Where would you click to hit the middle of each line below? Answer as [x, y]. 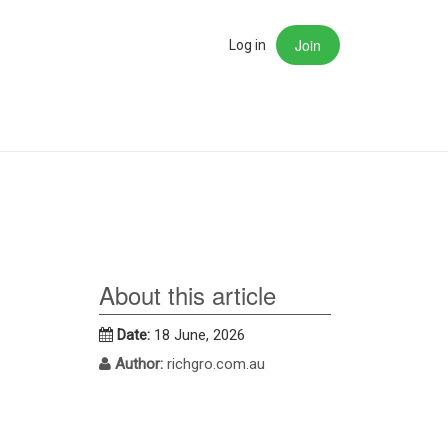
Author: [140, 364]
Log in [247, 45]
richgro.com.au [215, 364]
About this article [187, 295]
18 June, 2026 [199, 335]
